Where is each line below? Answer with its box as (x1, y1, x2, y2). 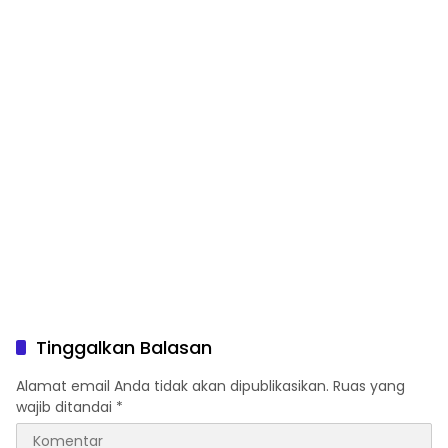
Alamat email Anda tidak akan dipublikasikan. (16, 375, 329, 396)
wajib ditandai (16, 396, 116, 417)
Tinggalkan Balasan (36, 334, 212, 360)
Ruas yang (333, 375, 405, 396)
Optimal (16, 6, 75, 27)
